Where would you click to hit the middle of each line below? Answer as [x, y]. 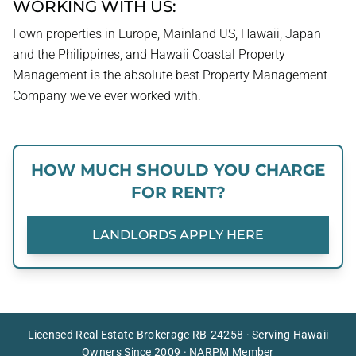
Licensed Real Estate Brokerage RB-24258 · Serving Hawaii [178, 335]
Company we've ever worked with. [107, 96]
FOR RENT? [178, 192]
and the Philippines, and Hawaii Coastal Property [149, 54]
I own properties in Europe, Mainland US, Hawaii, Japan [167, 34]
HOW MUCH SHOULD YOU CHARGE [178, 170]
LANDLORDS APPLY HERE [178, 235]
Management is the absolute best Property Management [170, 75]
